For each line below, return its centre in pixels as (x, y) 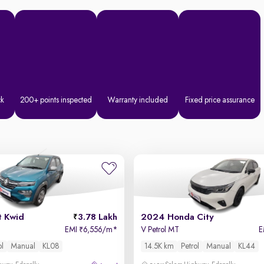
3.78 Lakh (97, 217)
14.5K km (159, 246)
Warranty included (138, 100)
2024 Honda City (177, 217)
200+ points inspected (56, 100)
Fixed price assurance (220, 100)
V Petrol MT (160, 230)
